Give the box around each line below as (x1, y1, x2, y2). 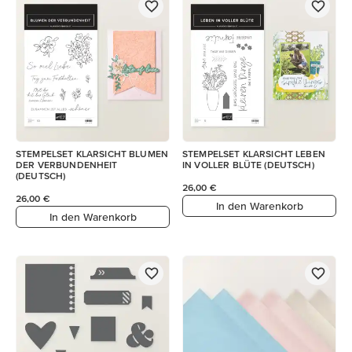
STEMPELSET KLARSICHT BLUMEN (16, 148, 169, 159)
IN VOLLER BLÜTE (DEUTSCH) (182, 159, 314, 170)
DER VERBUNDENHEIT (16, 159, 118, 170)
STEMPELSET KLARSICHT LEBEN (182, 148, 325, 159)
